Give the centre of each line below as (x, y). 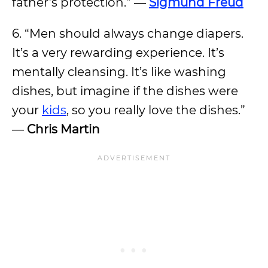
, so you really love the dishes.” (156, 110)
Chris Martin (63, 129)
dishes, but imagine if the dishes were (125, 91)
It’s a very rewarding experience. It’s (118, 53)
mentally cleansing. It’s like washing (119, 72)
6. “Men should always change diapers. (128, 33)
